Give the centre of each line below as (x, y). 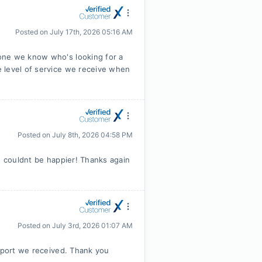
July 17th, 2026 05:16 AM (91, 32)
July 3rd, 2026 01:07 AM (92, 225)
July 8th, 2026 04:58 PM (92, 135)
